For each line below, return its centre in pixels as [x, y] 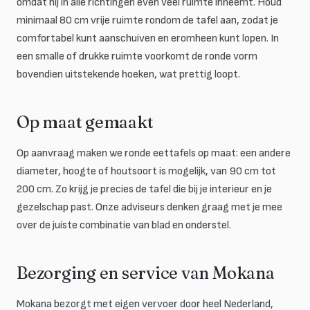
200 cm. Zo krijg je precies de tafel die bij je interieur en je [144, 189]
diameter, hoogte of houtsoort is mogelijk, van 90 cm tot [146, 171]
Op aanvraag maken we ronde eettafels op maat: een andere [154, 153]
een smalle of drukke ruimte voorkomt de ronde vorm [137, 56]
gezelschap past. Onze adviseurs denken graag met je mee [149, 207]
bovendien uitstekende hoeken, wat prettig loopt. [128, 74]
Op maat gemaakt [85, 122]
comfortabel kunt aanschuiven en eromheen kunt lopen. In [148, 38]
